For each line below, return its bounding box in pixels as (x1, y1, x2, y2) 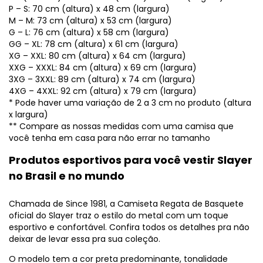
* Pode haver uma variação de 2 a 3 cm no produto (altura (9, 96, 251, 109)
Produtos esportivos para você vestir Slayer (9, 152, 252, 167)
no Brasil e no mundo (9, 168, 124, 183)
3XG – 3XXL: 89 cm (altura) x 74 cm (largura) (9, 73, 195, 85)
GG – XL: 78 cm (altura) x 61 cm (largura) (9, 38, 178, 50)
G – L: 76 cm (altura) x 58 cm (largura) (9, 26, 169, 38)
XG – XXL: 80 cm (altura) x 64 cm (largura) (9, 49, 186, 62)
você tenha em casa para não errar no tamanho (9, 131, 210, 144)
